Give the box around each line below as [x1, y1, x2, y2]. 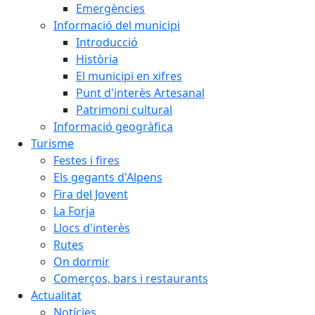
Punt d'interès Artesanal [76, 85, 205, 101]
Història [76, 51, 118, 67]
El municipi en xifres [76, 68, 182, 84]
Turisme [31, 136, 74, 151]
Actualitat [31, 288, 82, 303]
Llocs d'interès [53, 220, 130, 236]
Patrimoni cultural [76, 102, 172, 117]
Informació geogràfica [53, 119, 173, 134]
